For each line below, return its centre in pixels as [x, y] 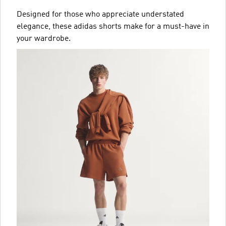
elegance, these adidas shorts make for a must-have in [113, 26]
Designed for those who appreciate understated [100, 14]
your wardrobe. [44, 39]
